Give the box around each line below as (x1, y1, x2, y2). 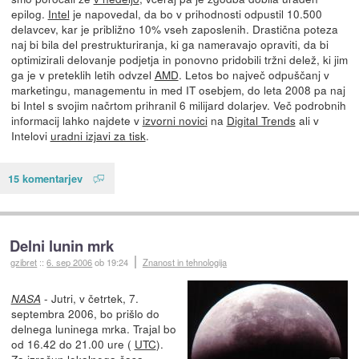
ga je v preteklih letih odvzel (10, 67, 155, 83)
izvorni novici (142, 112, 208, 129)
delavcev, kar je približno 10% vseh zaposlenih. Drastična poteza (10, 21, 338, 38)
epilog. (10, 6, 48, 22)
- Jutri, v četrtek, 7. (40, 290, 139, 307)
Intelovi (10, 127, 50, 144)
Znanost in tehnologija (142, 255, 227, 268)
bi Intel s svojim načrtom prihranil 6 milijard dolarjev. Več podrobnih (10, 97, 346, 114)
